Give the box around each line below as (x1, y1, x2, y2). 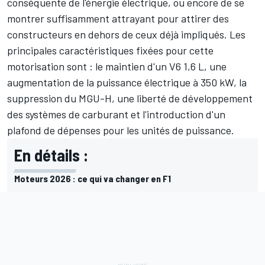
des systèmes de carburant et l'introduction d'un (7, 107, 225, 121)
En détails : (14, 144, 88, 165)
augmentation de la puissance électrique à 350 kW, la (7, 75, 247, 89)
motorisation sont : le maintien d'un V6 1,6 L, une (7, 59, 227, 73)
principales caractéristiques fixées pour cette (7, 43, 214, 57)
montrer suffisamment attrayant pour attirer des (7, 11, 229, 25)
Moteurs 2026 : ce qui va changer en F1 (14, 172, 171, 184)
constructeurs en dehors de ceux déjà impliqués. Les (7, 27, 245, 41)
